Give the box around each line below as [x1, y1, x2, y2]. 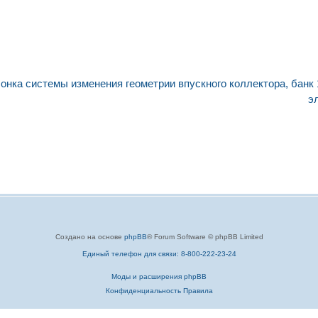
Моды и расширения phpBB [111, 273, 207, 280]
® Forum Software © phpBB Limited [146, 233, 263, 241]
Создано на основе [55, 233, 124, 241]
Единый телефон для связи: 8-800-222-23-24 [82, 250, 236, 258]
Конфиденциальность [105, 287, 181, 295]
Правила [182, 287, 213, 295]
